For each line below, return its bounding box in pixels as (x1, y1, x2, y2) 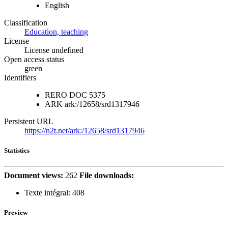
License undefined (24, 45, 83, 54)
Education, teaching (24, 27, 88, 36)
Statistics (4, 146, 30, 154)
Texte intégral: (24, 188, 70, 197)
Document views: (4, 171, 63, 180)
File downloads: (79, 171, 134, 180)
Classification (4, 18, 47, 27)
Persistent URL (4, 117, 53, 126)
